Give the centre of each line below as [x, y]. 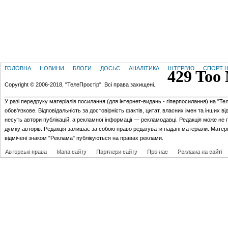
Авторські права [25, 151]
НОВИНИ [52, 68]
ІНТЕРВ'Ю [181, 68]
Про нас [157, 151]
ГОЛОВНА [18, 68]
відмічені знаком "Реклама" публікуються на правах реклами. [84, 138]
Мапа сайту [71, 151]
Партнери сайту [116, 151]
